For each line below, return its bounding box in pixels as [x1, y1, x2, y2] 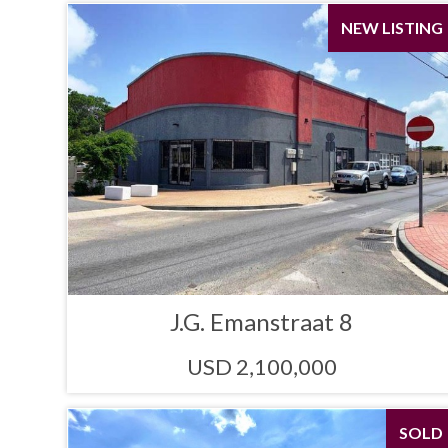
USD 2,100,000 [186, 353, 337, 381]
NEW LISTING [340, 18, 443, 38]
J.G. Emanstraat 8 [170, 307, 354, 337]
